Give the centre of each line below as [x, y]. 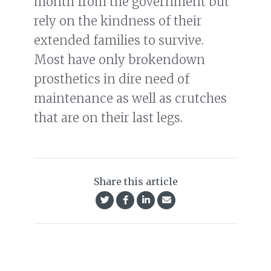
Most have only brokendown [119, 60]
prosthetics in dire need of [112, 79]
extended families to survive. [119, 41]
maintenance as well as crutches [130, 99]
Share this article [135, 182]
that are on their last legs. [108, 118]
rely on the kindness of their [118, 21]
